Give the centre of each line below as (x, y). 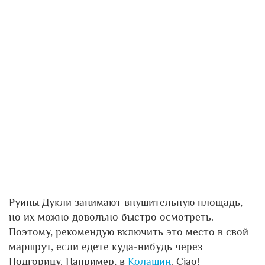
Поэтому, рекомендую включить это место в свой (129, 232)
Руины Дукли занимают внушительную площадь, (126, 202)
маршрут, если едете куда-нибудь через (106, 246)
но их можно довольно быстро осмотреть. (111, 217)
